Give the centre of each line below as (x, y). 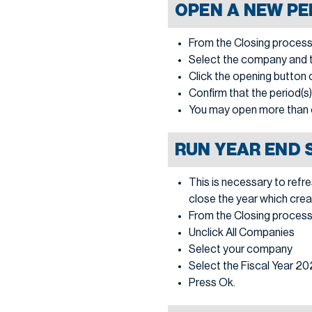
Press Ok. (212, 282)
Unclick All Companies (242, 232)
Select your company (241, 249)
